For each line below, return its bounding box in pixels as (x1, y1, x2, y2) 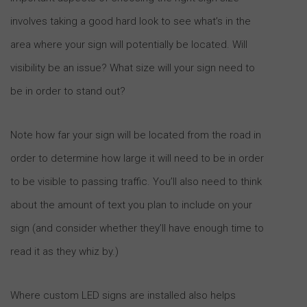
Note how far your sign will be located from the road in (10, 128, 261, 141)
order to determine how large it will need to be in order (10, 151, 264, 164)
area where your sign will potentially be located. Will (10, 38, 247, 51)
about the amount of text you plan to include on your (10, 198, 252, 211)
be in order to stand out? (10, 84, 125, 97)
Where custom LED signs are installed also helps (10, 288, 236, 302)
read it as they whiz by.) (10, 245, 119, 258)
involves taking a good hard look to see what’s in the (10, 14, 251, 27)
